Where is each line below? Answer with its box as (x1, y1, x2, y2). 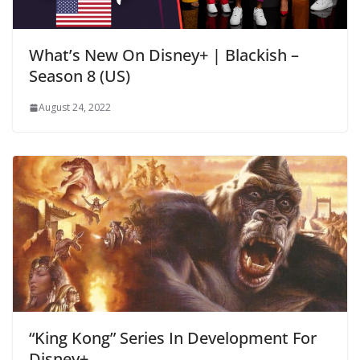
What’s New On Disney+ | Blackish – (29, 44, 299, 67)
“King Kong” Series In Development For (29, 327, 317, 350)
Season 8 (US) (29, 65, 130, 88)
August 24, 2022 (39, 100, 111, 115)
